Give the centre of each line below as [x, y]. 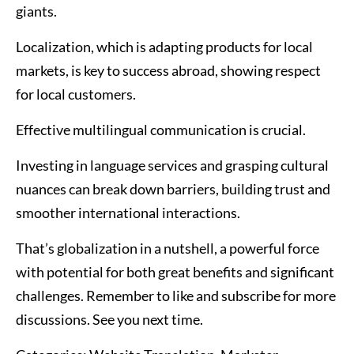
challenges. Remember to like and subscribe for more [176, 296]
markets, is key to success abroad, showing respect [168, 71]
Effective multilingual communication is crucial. [161, 130]
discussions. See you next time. [109, 320]
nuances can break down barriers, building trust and [173, 189]
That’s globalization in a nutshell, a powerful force [168, 249]
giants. [36, 11]
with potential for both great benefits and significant [175, 272]
